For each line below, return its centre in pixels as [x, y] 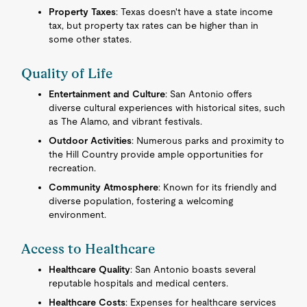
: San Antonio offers [209, 94]
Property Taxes [83, 12]
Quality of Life [67, 73]
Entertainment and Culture [107, 94]
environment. [78, 214]
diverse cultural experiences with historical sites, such [167, 108]
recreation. [73, 168]
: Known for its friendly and [218, 187]
